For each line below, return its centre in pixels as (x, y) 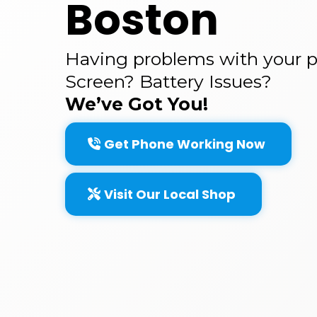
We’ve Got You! (137, 104)
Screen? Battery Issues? (168, 81)
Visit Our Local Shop (170, 194)
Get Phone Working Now (185, 144)
